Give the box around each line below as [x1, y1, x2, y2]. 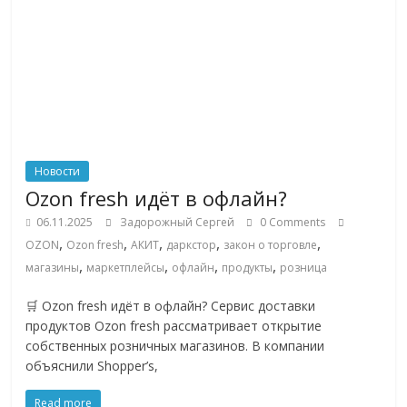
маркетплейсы [86, 260, 165, 276]
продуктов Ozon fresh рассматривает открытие [25, 317, 323, 335]
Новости [35, 164, 81, 180]
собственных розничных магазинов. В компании [25, 337, 325, 355]
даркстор [166, 237, 217, 253]
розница [280, 260, 328, 276]
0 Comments [257, 214, 326, 231]
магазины [25, 260, 80, 276]
